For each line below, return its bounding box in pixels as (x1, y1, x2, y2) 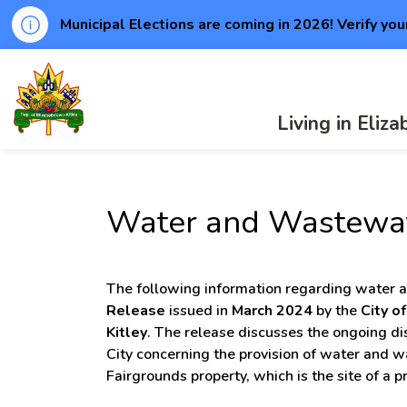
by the (313, 301, 361, 321)
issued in (165, 301, 232, 321)
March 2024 (232, 301, 313, 321)
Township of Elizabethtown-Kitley (83, 63, 308, 83)
